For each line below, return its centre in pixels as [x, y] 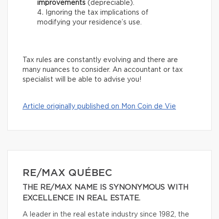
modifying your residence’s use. [89, 23]
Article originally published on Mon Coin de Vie [99, 107]
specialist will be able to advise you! [82, 80]
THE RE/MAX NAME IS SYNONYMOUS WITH [105, 188]
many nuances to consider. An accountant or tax [103, 70]
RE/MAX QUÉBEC [67, 173]
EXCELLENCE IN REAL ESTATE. [81, 198]
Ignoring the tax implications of [97, 13]
